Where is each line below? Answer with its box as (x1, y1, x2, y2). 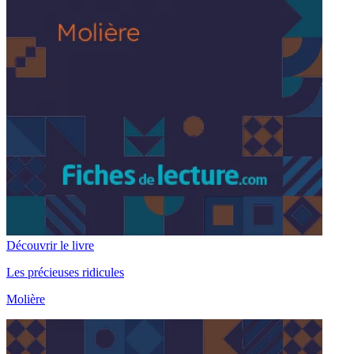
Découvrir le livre (6, 239, 94, 253)
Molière (6, 292, 45, 307)
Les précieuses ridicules (6, 265, 124, 280)
